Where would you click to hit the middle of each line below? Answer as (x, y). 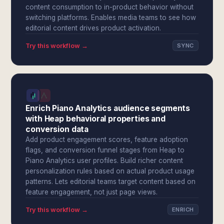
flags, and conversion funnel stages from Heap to (105, 150)
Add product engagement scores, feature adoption (107, 139)
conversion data (57, 129)
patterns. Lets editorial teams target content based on (111, 181)
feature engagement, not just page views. (92, 192)
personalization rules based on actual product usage (110, 171)
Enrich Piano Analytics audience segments (108, 108)
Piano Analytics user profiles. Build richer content (104, 160)
